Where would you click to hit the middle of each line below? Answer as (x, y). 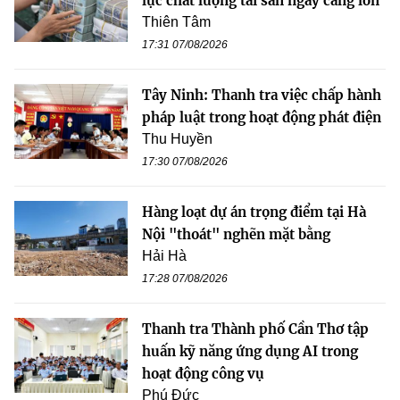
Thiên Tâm (176, 21)
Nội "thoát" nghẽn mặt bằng (236, 234)
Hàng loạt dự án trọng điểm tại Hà (254, 212)
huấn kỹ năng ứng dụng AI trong (250, 351)
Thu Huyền (177, 138)
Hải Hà (164, 255)
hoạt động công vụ (203, 373)
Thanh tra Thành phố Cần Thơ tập (255, 329)
